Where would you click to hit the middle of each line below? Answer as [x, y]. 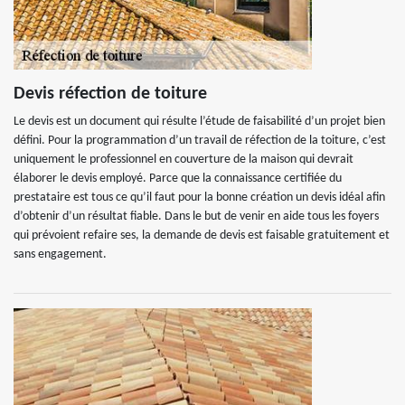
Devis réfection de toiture [110, 94]
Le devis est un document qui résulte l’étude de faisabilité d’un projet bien [199, 122]
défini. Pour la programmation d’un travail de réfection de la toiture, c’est [200, 141]
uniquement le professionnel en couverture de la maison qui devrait [184, 160]
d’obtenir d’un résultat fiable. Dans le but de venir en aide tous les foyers [196, 217]
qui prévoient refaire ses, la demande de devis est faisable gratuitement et [202, 235]
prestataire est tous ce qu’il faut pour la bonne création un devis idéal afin [199, 198]
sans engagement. [60, 254]
